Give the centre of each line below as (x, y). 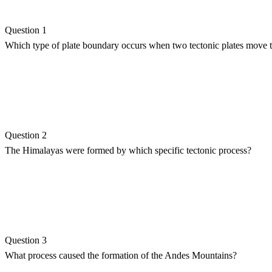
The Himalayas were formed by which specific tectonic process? (128, 150)
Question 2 (26, 135)
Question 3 (26, 240)
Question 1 (26, 30)
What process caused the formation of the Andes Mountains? (121, 255)
